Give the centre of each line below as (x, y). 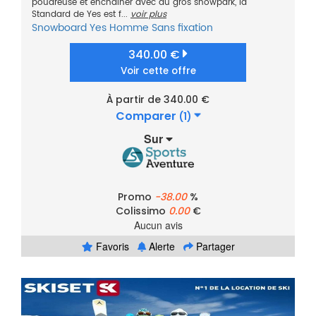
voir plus (148, 15)
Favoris (111, 247)
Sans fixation (182, 28)
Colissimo (142, 211)
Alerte (160, 247)
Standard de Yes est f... (81, 15)
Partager (214, 247)
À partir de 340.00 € (158, 100)
